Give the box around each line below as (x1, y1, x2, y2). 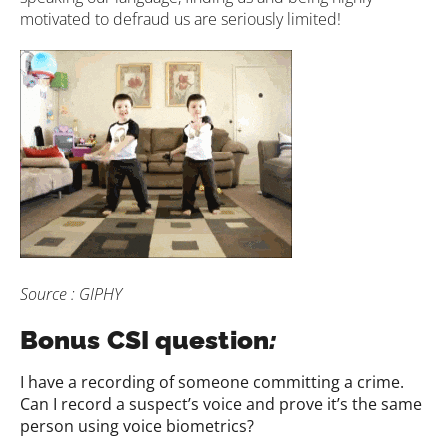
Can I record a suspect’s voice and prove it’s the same (20, 393, 422, 416)
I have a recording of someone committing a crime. (20, 371, 404, 394)
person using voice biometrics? (20, 415, 254, 438)
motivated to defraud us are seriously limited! (20, 8, 341, 31)
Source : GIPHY (20, 283, 122, 306)
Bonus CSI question (20, 325, 269, 356)
